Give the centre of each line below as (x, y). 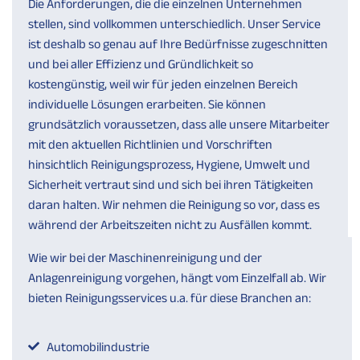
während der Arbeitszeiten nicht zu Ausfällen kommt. (170, 224)
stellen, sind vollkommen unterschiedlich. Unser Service (174, 23)
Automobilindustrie (98, 346)
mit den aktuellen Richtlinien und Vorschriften (150, 144)
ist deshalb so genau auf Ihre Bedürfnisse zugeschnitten (178, 43)
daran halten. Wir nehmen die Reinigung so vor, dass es (174, 204)
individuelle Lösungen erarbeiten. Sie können (147, 104)
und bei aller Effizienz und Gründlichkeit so (141, 63)
